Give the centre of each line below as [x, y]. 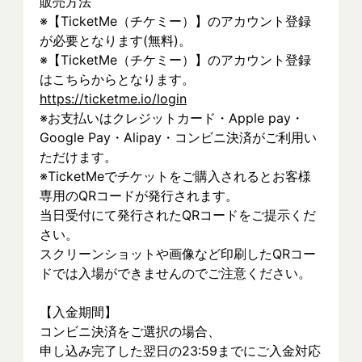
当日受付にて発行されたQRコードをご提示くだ [178, 215]
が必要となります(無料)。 [118, 40]
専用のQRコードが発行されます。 [139, 196]
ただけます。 [78, 157]
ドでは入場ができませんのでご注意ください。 [175, 273]
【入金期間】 [78, 312]
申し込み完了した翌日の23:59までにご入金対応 [180, 351]
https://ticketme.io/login [113, 99]
